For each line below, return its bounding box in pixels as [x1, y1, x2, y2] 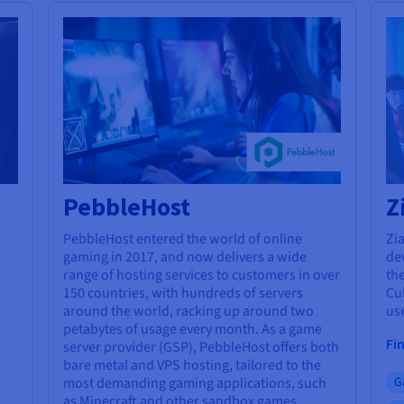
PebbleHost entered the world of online [63, 228, 303, 249]
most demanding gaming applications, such [63, 372, 327, 393]
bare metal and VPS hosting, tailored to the [63, 354, 322, 375]
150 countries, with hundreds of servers [63, 282, 304, 303]
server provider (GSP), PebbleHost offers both [63, 336, 340, 357]
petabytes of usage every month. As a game [63, 318, 323, 339]
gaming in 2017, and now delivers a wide [63, 246, 308, 267]
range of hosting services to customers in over [63, 264, 341, 285]
